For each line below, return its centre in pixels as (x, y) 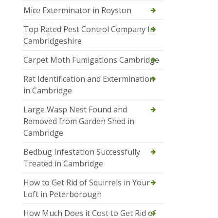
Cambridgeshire (53, 41)
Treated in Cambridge (63, 163)
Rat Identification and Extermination (89, 79)
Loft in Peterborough (63, 194)
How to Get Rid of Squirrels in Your (87, 182)
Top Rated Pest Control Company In (89, 29)
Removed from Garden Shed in (79, 121)
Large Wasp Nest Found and (75, 109)
